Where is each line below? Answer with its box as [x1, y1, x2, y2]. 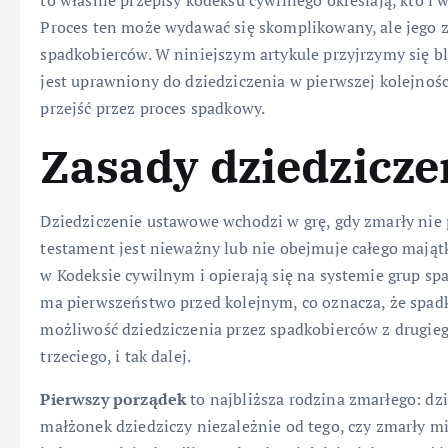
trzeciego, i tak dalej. [40, 345, 192, 368]
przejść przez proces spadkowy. [40, 97, 266, 120]
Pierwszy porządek [40, 388, 187, 411]
